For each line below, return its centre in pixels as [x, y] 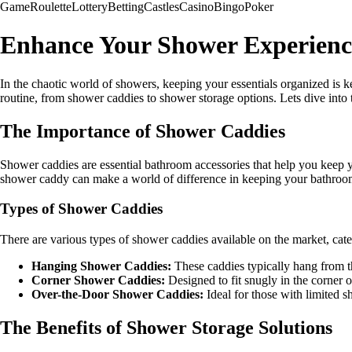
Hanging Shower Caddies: [101, 266]
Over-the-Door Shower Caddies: [117, 295]
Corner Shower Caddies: [98, 280]
